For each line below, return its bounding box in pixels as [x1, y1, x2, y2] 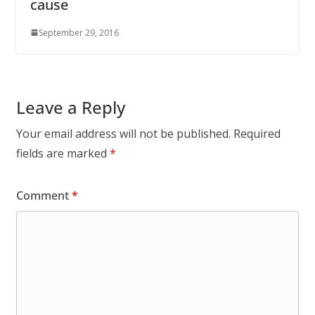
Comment [15, 187, 72, 203]
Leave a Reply [15, 95, 125, 119]
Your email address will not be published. [15, 125, 231, 141]
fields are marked [15, 145, 110, 161]
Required [233, 125, 281, 141]
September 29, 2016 [38, 26, 119, 39]
